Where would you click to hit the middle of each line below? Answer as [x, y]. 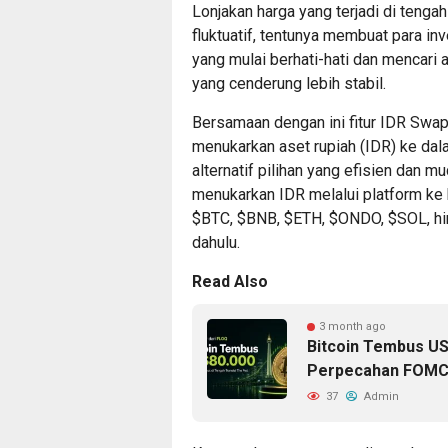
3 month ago [352, 326]
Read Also [230, 281]
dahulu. [216, 242]
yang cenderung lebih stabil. [289, 83]
